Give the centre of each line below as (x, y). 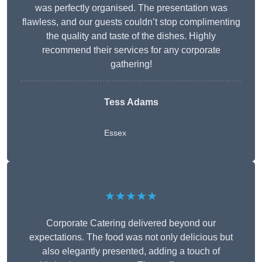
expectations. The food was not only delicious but (131, 237)
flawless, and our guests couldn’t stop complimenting (131, 22)
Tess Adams (131, 102)
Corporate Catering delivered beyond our (131, 223)
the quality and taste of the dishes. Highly (131, 36)
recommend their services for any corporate (131, 50)
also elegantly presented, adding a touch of (131, 251)
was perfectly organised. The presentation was (131, 8)
